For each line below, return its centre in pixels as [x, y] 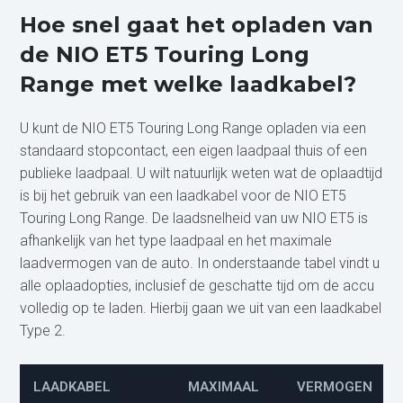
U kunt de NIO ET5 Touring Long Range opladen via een [193, 128]
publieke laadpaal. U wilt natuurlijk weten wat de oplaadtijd [201, 173]
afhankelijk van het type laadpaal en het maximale [176, 240]
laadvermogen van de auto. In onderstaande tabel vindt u [200, 263]
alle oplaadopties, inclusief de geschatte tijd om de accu [197, 285]
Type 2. [43, 330]
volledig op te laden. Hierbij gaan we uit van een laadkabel [201, 308]
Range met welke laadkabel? [188, 84]
